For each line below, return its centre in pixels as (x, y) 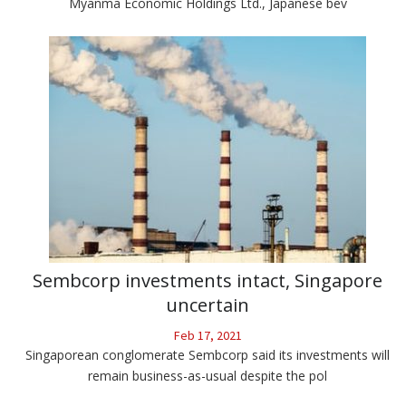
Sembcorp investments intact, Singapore (208, 281)
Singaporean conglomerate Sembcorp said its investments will (208, 355)
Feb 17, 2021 (208, 336)
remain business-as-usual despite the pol (208, 376)
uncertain (208, 305)
